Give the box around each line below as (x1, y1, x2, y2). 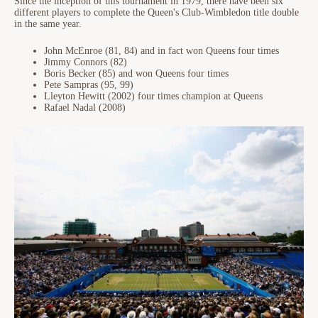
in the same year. (14, 18, 82, 29)
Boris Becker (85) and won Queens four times (44, 67, 229, 79)
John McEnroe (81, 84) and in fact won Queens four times (44, 45, 279, 56)
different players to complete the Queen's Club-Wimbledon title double (14, 6, 299, 18)
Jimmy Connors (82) (44, 56, 127, 67)
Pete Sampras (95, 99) (44, 79, 133, 90)
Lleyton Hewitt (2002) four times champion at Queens (44, 90, 263, 102)
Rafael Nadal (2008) (44, 102, 126, 113)
